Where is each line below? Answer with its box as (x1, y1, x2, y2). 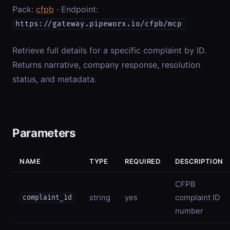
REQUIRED (125, 157, 161, 165)
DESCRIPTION (175, 157, 223, 165)
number (175, 205, 203, 216)
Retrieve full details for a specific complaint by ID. (12, 45, 206, 55)
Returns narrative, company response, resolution (12, 59, 200, 70)
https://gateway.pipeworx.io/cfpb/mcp (15, 20, 182, 29)
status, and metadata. (12, 73, 97, 84)
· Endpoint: (54, 4, 98, 14)
